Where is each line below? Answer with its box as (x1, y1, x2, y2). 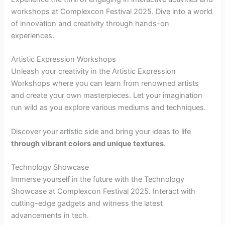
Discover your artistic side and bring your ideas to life (11, 127, 191, 136)
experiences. (11, 31, 55, 40)
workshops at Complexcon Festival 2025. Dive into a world (11, 7, 213, 16)
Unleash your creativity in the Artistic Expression (11, 67, 176, 76)
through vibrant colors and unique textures (11, 139, 164, 148)
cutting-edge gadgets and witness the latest (11, 199, 163, 208)
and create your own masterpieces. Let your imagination (11, 91, 203, 100)
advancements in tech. (11, 211, 89, 220)
